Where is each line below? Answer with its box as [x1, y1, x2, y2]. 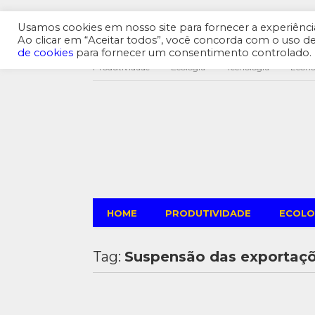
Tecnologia [226, 62, 269, 72]
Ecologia [170, 62, 205, 72]
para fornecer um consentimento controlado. [73, 46, 311, 59]
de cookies [18, 46, 73, 59]
